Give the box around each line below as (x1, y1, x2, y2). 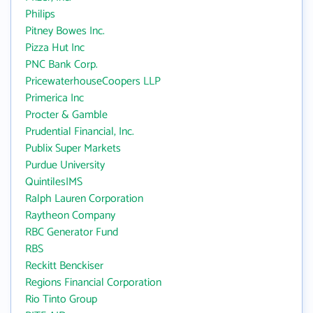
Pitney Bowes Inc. (25, 22, 105, 41)
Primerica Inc (25, 89, 84, 108)
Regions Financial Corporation (25, 273, 161, 292)
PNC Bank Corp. (25, 55, 98, 74)
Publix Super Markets (25, 139, 121, 158)
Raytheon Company (25, 206, 115, 225)
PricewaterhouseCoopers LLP (25, 72, 161, 91)
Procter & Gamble (25, 105, 108, 124)
